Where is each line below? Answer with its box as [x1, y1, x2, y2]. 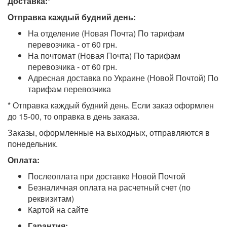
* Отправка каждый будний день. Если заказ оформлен [8, 99, 214, 111]
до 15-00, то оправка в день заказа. [8, 110, 139, 122]
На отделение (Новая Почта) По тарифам [28, 27, 184, 39]
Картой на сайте [28, 203, 89, 215]
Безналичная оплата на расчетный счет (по [28, 181, 191, 193]
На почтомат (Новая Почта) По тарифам [28, 49, 180, 61]
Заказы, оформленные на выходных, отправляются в [8, 126, 210, 138]
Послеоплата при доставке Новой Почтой [28, 170, 185, 182]
